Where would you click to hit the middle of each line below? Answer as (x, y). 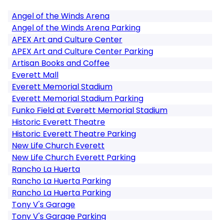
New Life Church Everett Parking (74, 157)
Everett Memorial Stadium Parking (78, 98)
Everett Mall (35, 75)
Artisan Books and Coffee (61, 63)
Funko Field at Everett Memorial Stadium (90, 110)
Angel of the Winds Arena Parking (76, 28)
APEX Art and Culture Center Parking (82, 51)
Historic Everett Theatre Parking (74, 134)
